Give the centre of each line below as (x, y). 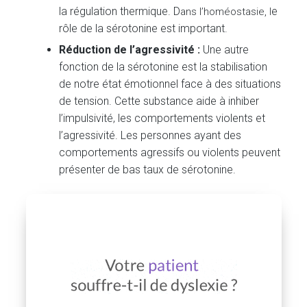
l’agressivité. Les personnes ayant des (150, 136)
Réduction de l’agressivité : (130, 50)
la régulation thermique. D (120, 11)
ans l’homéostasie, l (226, 11)
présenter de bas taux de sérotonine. (148, 170)
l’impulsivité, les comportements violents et (162, 119)
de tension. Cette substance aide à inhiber (159, 101)
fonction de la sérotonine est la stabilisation (163, 67)
